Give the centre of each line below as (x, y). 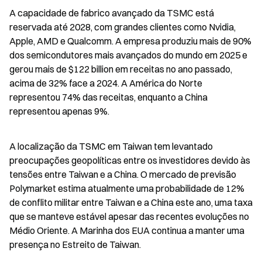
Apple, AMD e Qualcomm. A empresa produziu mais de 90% (130, 41)
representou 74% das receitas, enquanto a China (108, 97)
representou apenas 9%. (59, 111)
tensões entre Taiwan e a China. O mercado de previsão (123, 174)
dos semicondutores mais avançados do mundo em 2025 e (128, 55)
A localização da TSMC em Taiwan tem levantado (111, 146)
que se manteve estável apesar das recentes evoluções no (129, 216)
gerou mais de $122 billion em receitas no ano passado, (121, 69)
